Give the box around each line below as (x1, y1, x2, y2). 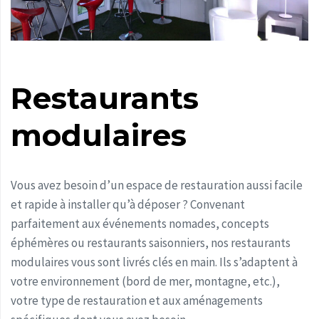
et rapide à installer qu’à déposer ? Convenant (11, 197, 245, 213)
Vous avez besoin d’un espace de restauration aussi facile (11, 177, 303, 194)
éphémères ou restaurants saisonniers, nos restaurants (11, 235, 291, 251)
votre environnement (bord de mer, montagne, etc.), (11, 273, 280, 290)
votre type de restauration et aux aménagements (11, 293, 263, 309)
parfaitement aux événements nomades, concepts (11, 216, 269, 232)
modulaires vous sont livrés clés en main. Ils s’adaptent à (11, 254, 298, 271)
